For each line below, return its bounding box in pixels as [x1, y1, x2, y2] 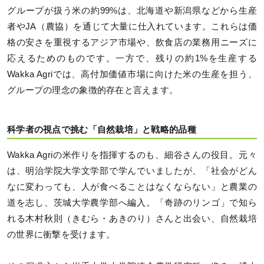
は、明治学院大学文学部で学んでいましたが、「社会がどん [7, 166, 257, 176]
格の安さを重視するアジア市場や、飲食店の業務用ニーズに [7, 38, 257, 48]
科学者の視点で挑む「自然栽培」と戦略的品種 [7, 124, 196, 134]
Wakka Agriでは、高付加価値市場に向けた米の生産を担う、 [7, 70, 257, 80]
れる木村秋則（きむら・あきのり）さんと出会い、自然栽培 [7, 214, 257, 224]
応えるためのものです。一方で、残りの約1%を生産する [7, 54, 257, 64]
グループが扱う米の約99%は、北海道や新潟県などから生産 [7, 6, 257, 16]
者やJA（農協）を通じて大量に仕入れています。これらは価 [7, 22, 257, 32]
